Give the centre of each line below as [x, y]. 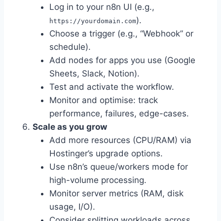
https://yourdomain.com [93, 21]
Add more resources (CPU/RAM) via [120, 140]
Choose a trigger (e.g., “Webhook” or [121, 34]
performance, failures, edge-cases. [119, 114]
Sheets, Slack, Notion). [94, 74]
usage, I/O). [72, 207]
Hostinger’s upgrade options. [106, 154]
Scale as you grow [70, 127]
